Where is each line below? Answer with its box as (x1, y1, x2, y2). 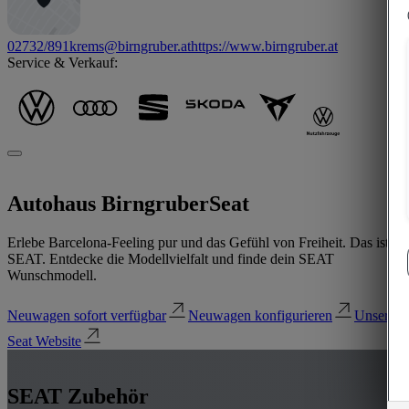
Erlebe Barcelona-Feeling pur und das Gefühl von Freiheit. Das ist (7, 235, 389, 251)
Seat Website (7, 333, 81, 350)
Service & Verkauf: (7, 55, 118, 71)
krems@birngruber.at (69, 38, 191, 55)
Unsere (354, 308, 395, 324)
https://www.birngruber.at (191, 38, 338, 55)
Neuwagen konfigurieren (188, 308, 332, 324)
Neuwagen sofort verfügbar (7, 308, 166, 324)
